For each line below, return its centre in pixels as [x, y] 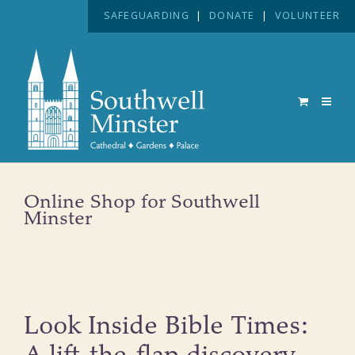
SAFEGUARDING [146, 16]
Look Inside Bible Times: [166, 326]
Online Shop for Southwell [142, 202]
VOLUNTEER [307, 16]
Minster [58, 219]
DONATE [232, 16]
